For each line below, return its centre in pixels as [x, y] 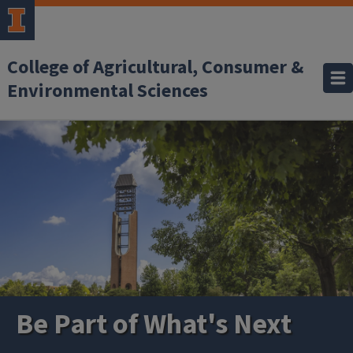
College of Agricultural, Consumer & [155, 67]
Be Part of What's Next [154, 324]
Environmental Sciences [108, 91]
